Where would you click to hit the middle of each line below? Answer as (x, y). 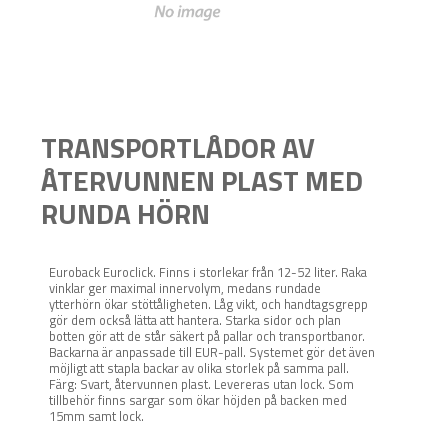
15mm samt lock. (96, 415)
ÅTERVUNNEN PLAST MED (202, 180)
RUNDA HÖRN (125, 213)
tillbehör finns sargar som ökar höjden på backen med (198, 399)
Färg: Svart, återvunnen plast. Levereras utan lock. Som (201, 383)
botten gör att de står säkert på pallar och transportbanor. (207, 335)
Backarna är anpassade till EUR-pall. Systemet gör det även (212, 351)
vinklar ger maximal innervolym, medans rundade (185, 287)
